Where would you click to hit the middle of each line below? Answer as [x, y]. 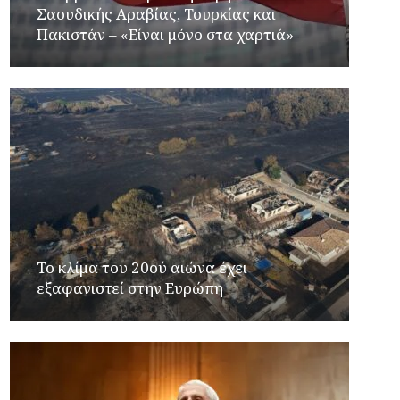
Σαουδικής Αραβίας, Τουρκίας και [157, 14]
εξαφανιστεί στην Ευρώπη [130, 288]
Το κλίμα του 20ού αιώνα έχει [142, 267]
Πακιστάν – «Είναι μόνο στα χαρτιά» [166, 34]
